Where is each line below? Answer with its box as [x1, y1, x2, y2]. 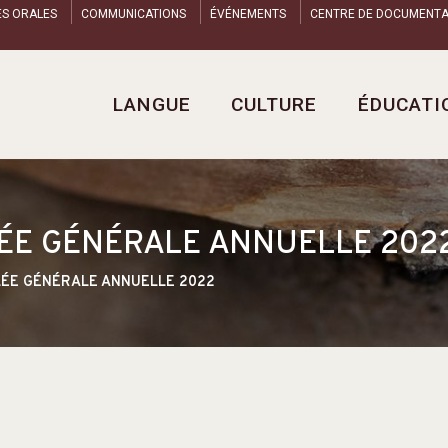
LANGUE [113, 93, 191, 117]
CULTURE [230, 93, 318, 117]
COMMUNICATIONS [81, 7, 186, 21]
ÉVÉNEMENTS [210, 7, 286, 21]
